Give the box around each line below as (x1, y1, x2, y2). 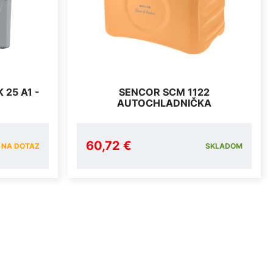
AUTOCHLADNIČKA (116, 96, 211, 109)
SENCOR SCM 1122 (118, 85, 210, 98)
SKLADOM (205, 141, 243, 151)
